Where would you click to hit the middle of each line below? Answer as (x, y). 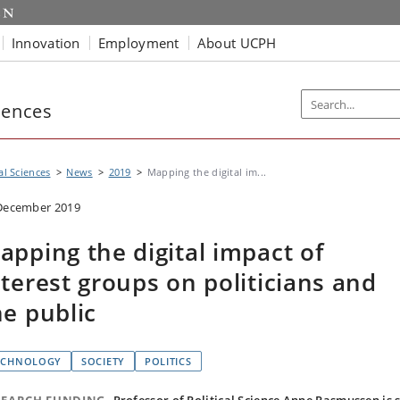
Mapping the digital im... (207, 172)
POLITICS (168, 361)
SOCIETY (103, 361)
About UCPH (237, 42)
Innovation (46, 42)
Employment (138, 42)
